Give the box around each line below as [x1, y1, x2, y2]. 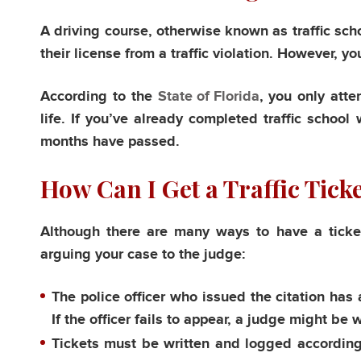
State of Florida [157, 88, 259, 106]
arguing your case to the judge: [40, 246, 245, 263]
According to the [40, 88, 158, 106]
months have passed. [40, 133, 180, 151]
